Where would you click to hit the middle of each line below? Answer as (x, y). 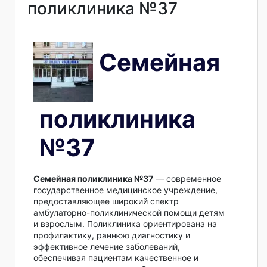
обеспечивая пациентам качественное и (116, 258)
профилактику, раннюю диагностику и (112, 235)
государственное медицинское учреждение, (125, 190)
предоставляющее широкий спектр (106, 201)
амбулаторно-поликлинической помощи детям (129, 213)
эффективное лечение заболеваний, (107, 247)
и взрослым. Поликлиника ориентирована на (125, 224)
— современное (187, 179)
